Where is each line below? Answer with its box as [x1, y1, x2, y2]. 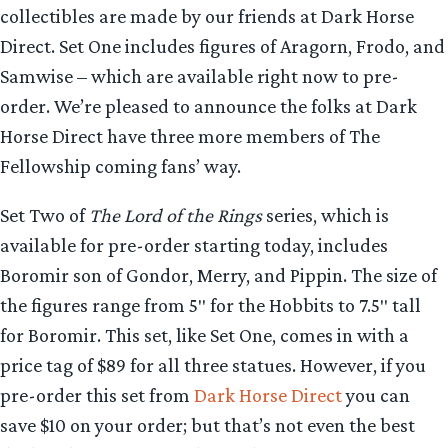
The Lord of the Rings [89, 204, 262, 227]
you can [342, 384, 410, 407]
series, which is [262, 204, 389, 227]
